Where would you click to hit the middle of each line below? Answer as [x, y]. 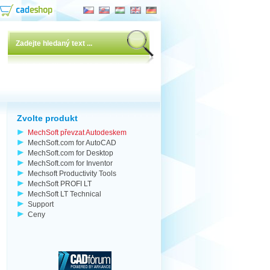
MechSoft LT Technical [64, 194]
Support [41, 204]
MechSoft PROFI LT [60, 184]
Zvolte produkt [47, 118]
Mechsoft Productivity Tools [72, 173]
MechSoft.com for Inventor [70, 163]
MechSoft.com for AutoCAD [72, 143]
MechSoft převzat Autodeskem [77, 132]
